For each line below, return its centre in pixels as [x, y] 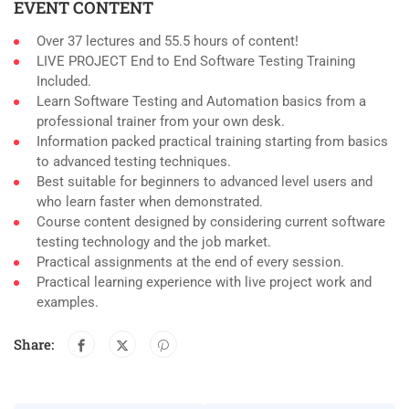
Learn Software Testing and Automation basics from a [201, 102]
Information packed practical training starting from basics [212, 142]
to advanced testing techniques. [134, 162]
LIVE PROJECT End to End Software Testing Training [196, 62]
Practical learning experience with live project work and [204, 283]
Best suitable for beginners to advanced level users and [204, 182]
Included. [64, 82]
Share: [34, 345]
